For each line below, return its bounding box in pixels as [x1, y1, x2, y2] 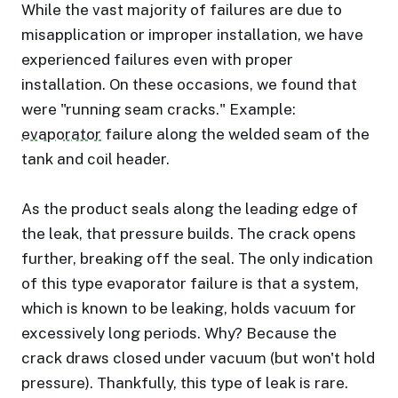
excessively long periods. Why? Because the [21, 324, 337, 342]
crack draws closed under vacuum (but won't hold [21, 349, 375, 367]
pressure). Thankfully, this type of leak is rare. [21, 374, 348, 392]
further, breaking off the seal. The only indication [21, 250, 373, 267]
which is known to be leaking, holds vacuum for [21, 299, 356, 317]
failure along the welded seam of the [101, 125, 370, 143]
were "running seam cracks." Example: [21, 100, 296, 118]
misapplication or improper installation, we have [21, 26, 363, 44]
